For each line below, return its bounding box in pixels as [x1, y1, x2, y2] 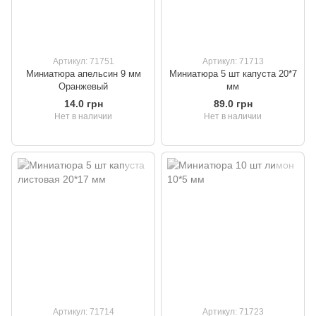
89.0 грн [213, 98, 253, 110]
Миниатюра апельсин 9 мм [25, 68, 141, 79]
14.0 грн [63, 98, 103, 110]
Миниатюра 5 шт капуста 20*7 [169, 68, 297, 79]
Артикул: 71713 [202, 56, 264, 66]
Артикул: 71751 [52, 56, 114, 66]
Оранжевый [59, 80, 108, 92]
